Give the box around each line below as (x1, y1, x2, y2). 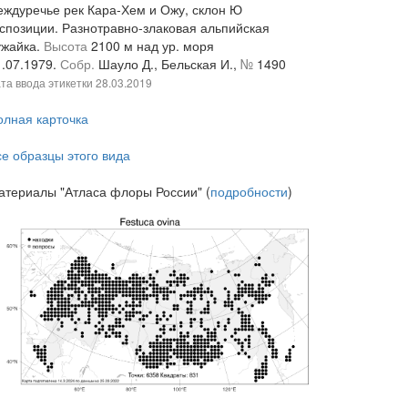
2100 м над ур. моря (91, 36, 214, 55)
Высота (44, 36, 91, 55)
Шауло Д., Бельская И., (98, 55, 240, 73)
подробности (210, 182, 288, 200)
